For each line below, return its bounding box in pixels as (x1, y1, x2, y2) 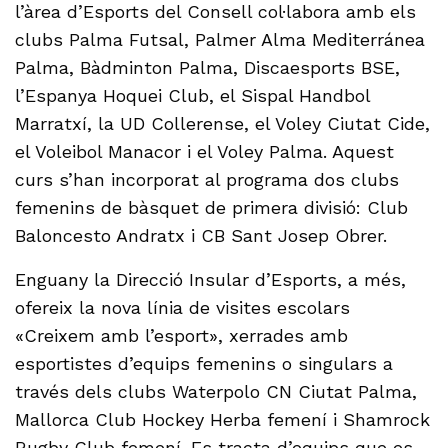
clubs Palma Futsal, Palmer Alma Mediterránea (15, 29, 426, 51)
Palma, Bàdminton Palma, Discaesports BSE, (15, 57, 401, 79)
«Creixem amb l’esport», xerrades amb (15, 325, 349, 347)
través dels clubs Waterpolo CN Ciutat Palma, (15, 381, 418, 403)
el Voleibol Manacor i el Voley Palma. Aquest (15, 141, 395, 163)
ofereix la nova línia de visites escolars (15, 297, 351, 319)
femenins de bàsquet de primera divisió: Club (15, 197, 409, 219)
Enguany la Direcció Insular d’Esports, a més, (15, 269, 407, 291)
